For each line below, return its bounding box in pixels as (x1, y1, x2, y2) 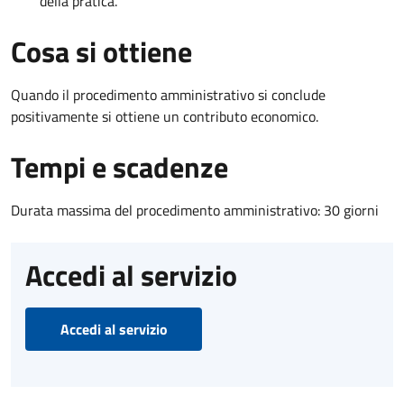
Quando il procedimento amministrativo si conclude (11, 83, 326, 106)
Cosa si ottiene (11, 29, 192, 73)
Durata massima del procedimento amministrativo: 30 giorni (11, 198, 379, 221)
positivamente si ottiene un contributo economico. (11, 105, 318, 127)
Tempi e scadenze (11, 144, 228, 188)
